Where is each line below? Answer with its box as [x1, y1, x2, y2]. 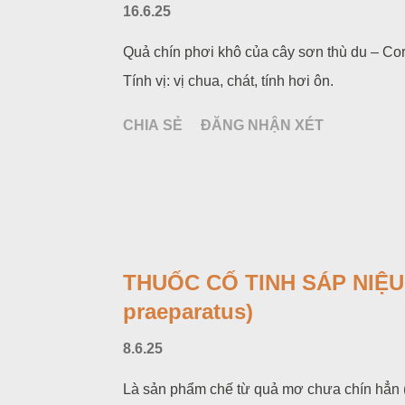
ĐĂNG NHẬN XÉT [201, 118, 324, 133]
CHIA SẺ [123, 118, 183, 133]
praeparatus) [123, 299, 253, 324]
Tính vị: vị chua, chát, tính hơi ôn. [123, 73, 334, 89]
